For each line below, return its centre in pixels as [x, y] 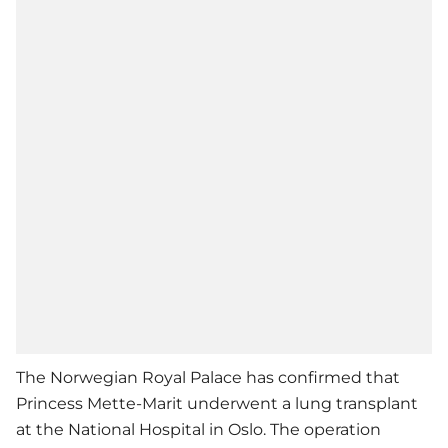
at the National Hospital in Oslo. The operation [198, 430]
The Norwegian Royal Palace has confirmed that [208, 378]
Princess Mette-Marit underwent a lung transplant [217, 404]
